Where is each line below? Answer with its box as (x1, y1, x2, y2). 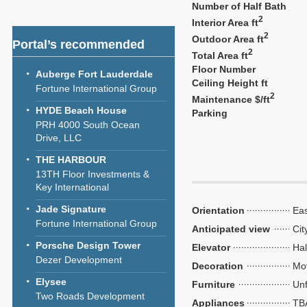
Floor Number (192, 64, 256, 75)
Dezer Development (36, 254, 122, 265)
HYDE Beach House (36, 105, 127, 116)
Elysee (36, 276, 66, 287)
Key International (36, 182, 109, 193)
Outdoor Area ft (192, 33, 264, 45)
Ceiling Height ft (192, 77, 268, 88)
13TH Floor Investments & (36, 169, 149, 180)
